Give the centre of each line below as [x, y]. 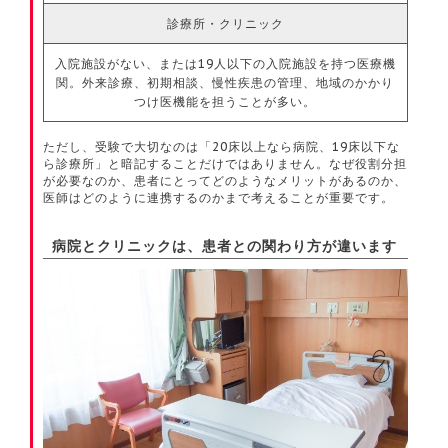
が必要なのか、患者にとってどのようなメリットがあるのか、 [225, 181]
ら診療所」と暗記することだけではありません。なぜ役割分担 [225, 164]
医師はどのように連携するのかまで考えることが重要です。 [219, 198]
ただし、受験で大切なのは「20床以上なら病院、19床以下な [222, 147]
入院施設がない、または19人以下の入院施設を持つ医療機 [225, 64]
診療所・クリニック [225, 24]
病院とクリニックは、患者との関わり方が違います [225, 247]
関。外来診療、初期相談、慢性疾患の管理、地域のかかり [225, 83]
